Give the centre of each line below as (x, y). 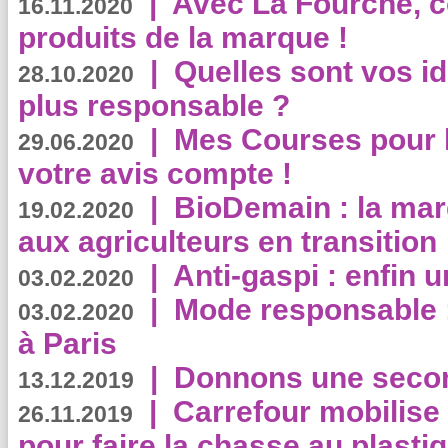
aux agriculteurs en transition (227, 241)
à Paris (67, 343)
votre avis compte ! (155, 173)
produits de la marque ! (183, 37)
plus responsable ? (158, 105)
